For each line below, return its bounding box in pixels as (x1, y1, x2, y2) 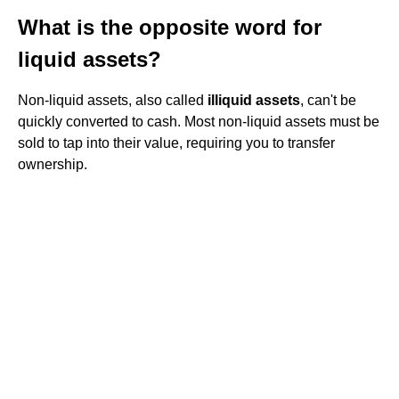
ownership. (18, 157, 87, 172)
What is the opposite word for (18, 15, 322, 39)
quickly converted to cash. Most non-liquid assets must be (18, 114, 379, 129)
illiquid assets (208, 93, 300, 108)
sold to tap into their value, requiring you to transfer (18, 135, 335, 151)
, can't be (300, 93, 356, 108)
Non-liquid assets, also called (18, 93, 208, 108)
